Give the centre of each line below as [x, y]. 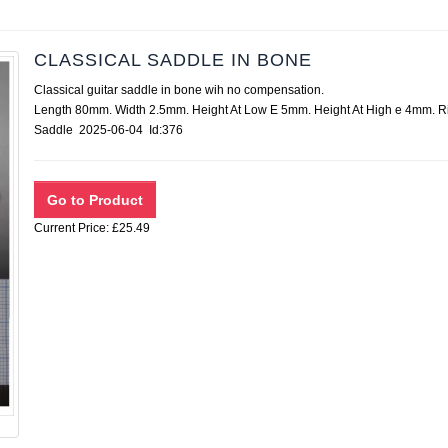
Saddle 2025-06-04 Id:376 [114, 130]
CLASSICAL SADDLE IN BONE [173, 60]
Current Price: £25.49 [92, 228]
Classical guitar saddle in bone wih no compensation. [179, 90]
